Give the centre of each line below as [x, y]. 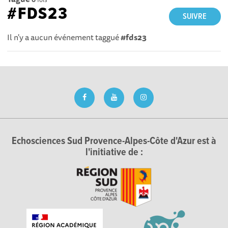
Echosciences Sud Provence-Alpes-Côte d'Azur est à [114, 141]
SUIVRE [195, 16]
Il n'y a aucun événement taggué [64, 37]
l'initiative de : [114, 153]
